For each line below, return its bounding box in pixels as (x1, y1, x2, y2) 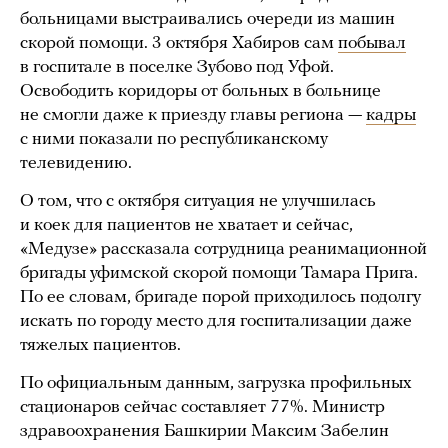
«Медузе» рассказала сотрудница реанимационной (20, 240, 427, 260)
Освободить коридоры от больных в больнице (20, 82, 381, 102)
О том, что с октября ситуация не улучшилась (20, 192, 376, 212)
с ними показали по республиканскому (20, 130, 328, 150)
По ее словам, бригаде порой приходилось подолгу (20, 288, 421, 308)
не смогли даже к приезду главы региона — (20, 106, 366, 126)
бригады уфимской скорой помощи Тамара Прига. (20, 264, 418, 284)
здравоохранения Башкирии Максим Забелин (20, 422, 389, 442)
